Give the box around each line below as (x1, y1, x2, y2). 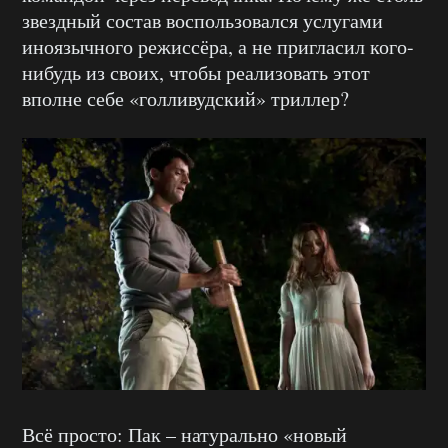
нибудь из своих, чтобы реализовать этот (22, 58, 370, 86)
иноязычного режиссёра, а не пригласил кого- (22, 32, 414, 60)
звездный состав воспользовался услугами (22, 6, 383, 34)
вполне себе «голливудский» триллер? (22, 84, 349, 112)
